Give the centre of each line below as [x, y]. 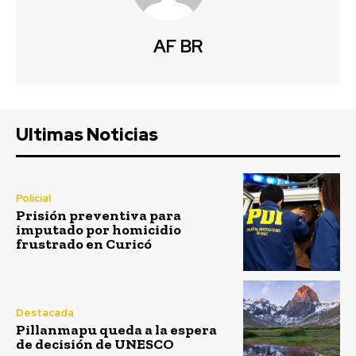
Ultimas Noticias [87, 135]
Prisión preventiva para [99, 216]
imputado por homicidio [99, 230]
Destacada [45, 312]
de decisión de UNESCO [95, 344]
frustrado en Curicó [84, 244]
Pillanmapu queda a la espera [116, 329]
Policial [33, 199]
